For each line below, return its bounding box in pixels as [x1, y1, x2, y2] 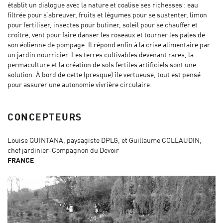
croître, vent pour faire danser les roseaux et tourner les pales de [7, 31, 205, 39]
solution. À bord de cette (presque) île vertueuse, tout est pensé [7, 71, 201, 79]
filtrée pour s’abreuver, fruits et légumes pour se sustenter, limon [7, 11, 207, 19]
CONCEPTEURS [7, 113, 82, 123]
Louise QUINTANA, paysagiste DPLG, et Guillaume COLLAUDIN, [7, 137, 202, 145]
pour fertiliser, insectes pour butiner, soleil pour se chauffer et [7, 21, 198, 29]
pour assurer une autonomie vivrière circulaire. [7, 81, 152, 89]
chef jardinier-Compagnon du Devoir [7, 147, 119, 155]
